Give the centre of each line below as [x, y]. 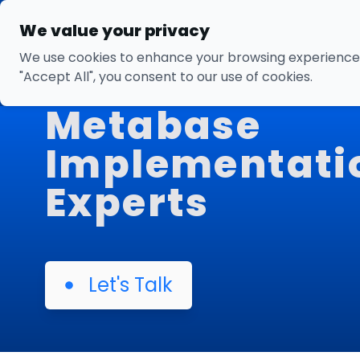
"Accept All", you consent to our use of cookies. [166, 77]
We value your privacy [115, 31]
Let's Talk [131, 285]
